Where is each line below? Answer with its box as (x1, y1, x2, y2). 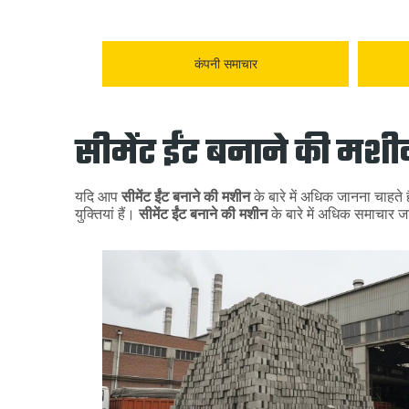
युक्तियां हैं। (75, 204, 139, 224)
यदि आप (75, 186, 121, 206)
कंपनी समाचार (194, 55, 257, 72)
